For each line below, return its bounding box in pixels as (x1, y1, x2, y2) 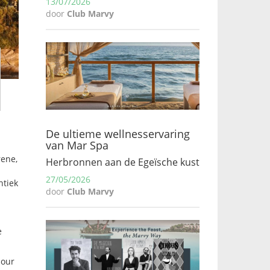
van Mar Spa (46, 138, 108, 152)
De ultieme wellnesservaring (46, 127, 190, 141)
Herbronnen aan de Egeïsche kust (46, 155, 199, 169)
